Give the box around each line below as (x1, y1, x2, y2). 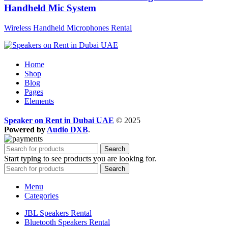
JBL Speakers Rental (24, 208, 92, 217)
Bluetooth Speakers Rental (24, 217, 110, 226)
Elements (24, 96, 54, 105)
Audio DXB (47, 125, 88, 134)
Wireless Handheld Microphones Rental (4, 23, 132, 32)
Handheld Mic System (4, 2, 96, 13)
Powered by (4, 125, 47, 134)
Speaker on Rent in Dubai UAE (4, 116, 114, 125)
